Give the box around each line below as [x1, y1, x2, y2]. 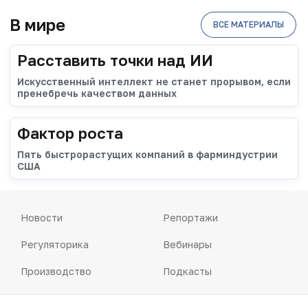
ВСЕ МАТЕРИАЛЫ [213, 19, 284, 30]
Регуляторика [21, 239, 89, 251]
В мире [10, 14, 65, 35]
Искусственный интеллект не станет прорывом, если [17, 76, 291, 88]
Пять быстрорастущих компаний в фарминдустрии [17, 148, 278, 161]
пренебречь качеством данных [17, 87, 177, 100]
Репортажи [162, 212, 218, 224]
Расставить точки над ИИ [17, 51, 213, 70]
